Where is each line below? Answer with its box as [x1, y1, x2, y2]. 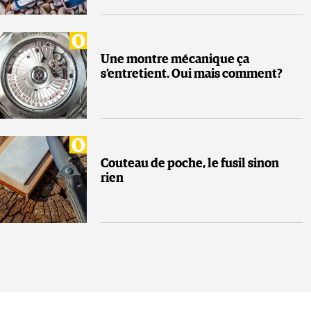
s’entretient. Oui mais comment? [101, 68, 283, 81]
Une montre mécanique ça [101, 53, 249, 67]
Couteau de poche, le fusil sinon [101, 158, 279, 171]
